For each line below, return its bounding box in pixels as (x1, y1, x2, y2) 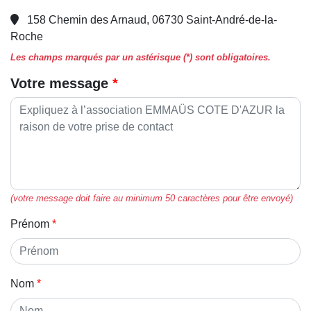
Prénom (10, 217, 49, 230)
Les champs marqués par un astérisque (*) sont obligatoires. (10, 51, 271, 62)
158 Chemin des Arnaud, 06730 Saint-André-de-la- (27, 13, 277, 26)
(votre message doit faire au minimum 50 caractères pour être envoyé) (10, 192, 293, 203)
